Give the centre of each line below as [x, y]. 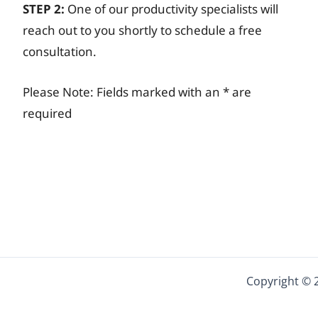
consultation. [60, 52]
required [47, 114]
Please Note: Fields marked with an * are [137, 92]
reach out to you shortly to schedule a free [142, 31]
